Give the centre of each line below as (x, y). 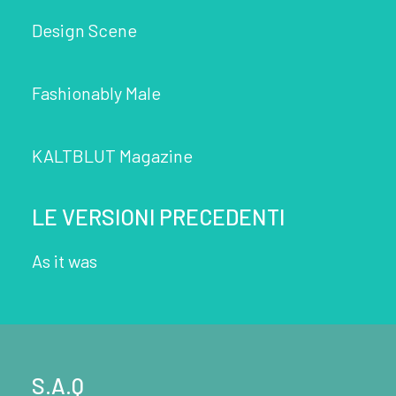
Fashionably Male (96, 93)
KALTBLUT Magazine (112, 156)
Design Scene (84, 30)
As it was (65, 261)
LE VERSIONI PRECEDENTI (158, 217)
